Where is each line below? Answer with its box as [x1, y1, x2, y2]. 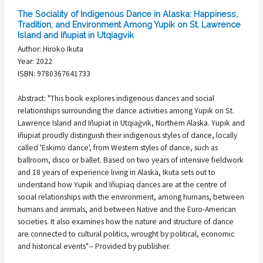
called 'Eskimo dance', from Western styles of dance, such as [18, 142, 218, 153]
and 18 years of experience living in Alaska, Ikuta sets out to [18, 167, 215, 177]
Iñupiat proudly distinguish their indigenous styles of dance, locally [18, 130, 237, 140]
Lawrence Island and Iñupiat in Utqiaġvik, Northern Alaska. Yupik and [18, 117, 245, 128]
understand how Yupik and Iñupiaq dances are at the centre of [18, 179, 227, 190]
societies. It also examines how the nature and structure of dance [18, 216, 234, 227]
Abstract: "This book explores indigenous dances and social [18, 93, 214, 103]
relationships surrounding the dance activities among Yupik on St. [18, 105, 234, 116]
